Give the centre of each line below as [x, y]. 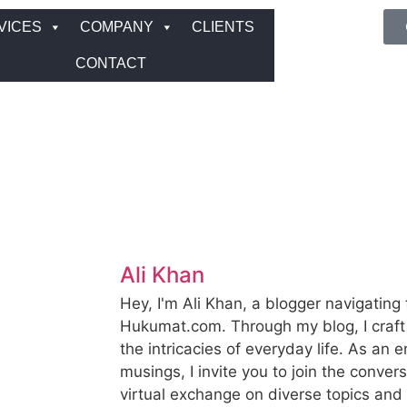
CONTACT [110, 63]
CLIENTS [223, 27]
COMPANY [117, 27]
